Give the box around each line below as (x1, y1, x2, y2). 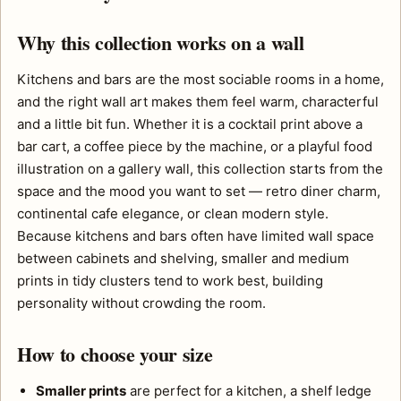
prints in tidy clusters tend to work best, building (17, 272, 323, 289)
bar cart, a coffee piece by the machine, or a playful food (17, 138, 372, 155)
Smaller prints (36, 382, 126, 399)
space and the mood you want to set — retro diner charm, (17, 183, 380, 200)
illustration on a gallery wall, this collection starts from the (17, 160, 383, 177)
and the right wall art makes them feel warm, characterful (17, 93, 379, 110)
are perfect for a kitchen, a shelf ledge (126, 382, 371, 399)
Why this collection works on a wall (17, 28, 304, 57)
